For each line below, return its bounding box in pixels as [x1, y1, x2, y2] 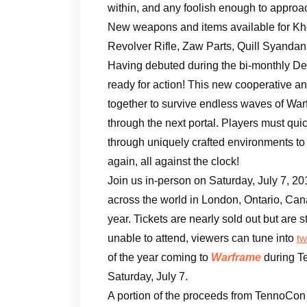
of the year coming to [108, 251, 211, 263]
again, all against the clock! [108, 155, 239, 167]
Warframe [211, 251, 261, 263]
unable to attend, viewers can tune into [108, 232, 297, 244]
